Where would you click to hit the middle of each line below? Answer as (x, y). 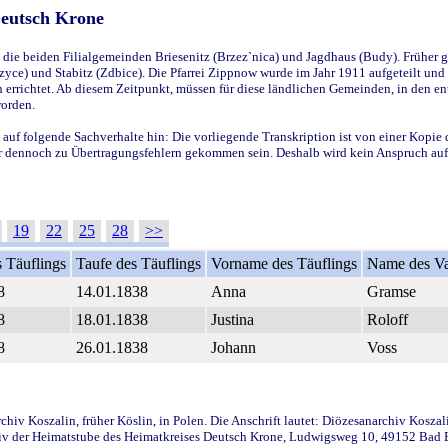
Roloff (387, 319)
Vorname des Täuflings (284, 263)
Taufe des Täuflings (138, 263)
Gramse (391, 291)
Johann (233, 347)
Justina (232, 319)
